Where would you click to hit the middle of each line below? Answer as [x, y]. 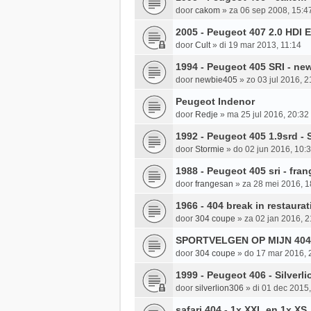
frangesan [214, 184]
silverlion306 [219, 288]
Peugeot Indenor [215, 102]
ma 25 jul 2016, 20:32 [268, 115]
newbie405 [216, 80]
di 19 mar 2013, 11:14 [260, 45]
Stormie [210, 150]
